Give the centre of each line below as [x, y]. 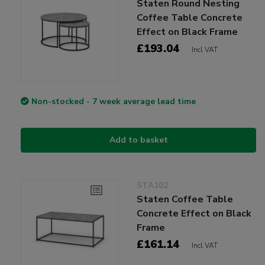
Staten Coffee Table [185, 199]
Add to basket [138, 140]
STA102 [153, 185]
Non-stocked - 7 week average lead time [114, 101]
